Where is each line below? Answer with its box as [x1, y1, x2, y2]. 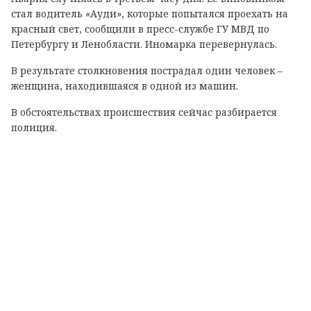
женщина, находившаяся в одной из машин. [11, 78, 238, 92]
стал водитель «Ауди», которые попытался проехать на [11, 6, 288, 20]
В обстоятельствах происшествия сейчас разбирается [11, 105, 277, 119]
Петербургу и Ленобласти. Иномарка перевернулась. [11, 37, 277, 51]
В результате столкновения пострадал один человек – [11, 63, 283, 77]
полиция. [11, 120, 57, 134]
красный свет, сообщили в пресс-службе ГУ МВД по [11, 22, 269, 35]
